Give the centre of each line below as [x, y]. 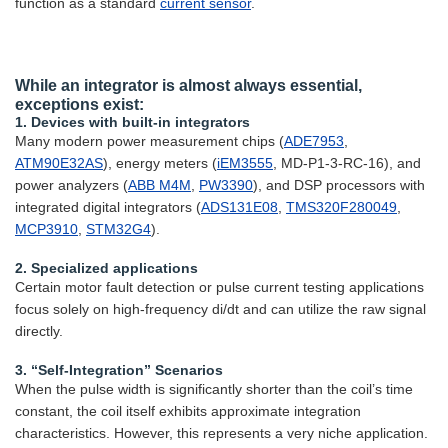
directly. [39, 330]
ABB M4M [159, 184]
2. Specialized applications [106, 267]
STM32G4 [118, 228]
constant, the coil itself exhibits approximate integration [188, 410]
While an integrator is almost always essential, [188, 84]
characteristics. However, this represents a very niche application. [221, 432]
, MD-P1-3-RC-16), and [347, 162]
